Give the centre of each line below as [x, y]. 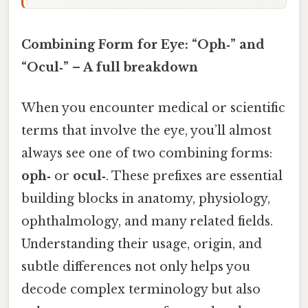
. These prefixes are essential [194, 176]
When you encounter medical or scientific [153, 108]
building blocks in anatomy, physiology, [146, 199]
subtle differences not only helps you [136, 267]
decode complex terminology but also [141, 290]
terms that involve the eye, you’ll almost [146, 131]
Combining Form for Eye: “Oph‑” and [143, 44]
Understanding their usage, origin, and [142, 244]
